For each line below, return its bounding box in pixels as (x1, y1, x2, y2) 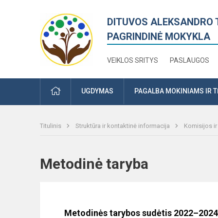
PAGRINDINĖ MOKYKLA (107, 31, 211, 42)
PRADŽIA (60, 87, 88, 94)
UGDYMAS (81, 87, 113, 95)
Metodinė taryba (40, 155, 165, 172)
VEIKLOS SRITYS (107, 56, 159, 64)
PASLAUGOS (170, 56, 210, 64)
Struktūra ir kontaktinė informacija (75, 122, 171, 129)
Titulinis (40, 122, 63, 129)
